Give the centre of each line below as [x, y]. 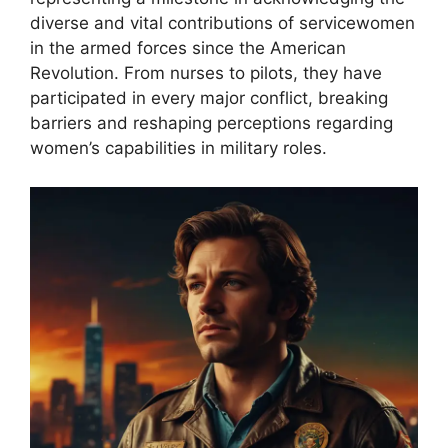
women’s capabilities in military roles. [178, 148]
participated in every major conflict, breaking [209, 98]
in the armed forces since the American [188, 48]
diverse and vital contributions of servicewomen [222, 23]
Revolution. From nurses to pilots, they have [206, 73]
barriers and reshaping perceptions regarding [211, 123]
